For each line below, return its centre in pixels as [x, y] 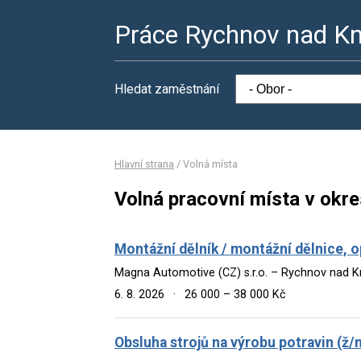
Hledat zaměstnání [167, 89]
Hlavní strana [144, 164]
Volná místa [210, 164]
